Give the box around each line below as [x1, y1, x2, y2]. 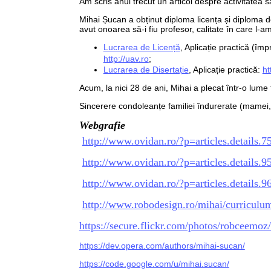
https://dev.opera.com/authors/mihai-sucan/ [79, 240, 245, 250]
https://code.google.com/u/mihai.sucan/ [79, 258, 229, 269]
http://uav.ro [103, 53, 149, 64]
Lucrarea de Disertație [103, 64, 189, 74]
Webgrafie [79, 119, 125, 131]
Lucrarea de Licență [103, 42, 180, 52]
